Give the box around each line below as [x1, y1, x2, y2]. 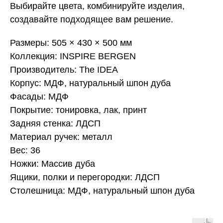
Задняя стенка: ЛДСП [10, 118, 101, 129]
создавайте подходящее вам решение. [10, 14, 173, 25]
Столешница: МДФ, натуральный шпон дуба [10, 186, 195, 196]
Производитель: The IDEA [10, 65, 118, 75]
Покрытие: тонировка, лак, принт [10, 105, 147, 115]
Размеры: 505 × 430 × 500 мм [10, 38, 132, 48]
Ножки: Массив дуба [10, 159, 95, 169]
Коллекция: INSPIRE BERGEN [10, 51, 136, 62]
